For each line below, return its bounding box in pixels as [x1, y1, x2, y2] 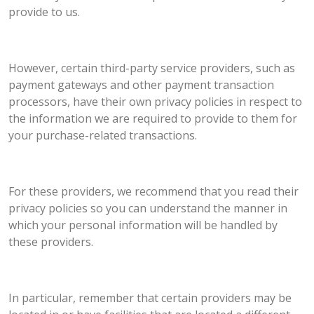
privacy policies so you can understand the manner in [8, 200, 287, 217]
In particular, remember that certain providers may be [8, 290, 292, 306]
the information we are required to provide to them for [8, 111, 297, 127]
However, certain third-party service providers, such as [8, 60, 295, 76]
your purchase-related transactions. [8, 128, 197, 144]
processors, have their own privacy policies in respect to [8, 94, 302, 110]
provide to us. [8, 4, 80, 20]
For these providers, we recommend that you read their [8, 184, 299, 200]
